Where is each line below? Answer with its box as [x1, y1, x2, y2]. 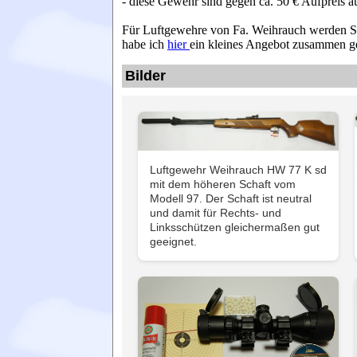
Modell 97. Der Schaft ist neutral [150, 192, 312, 206]
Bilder [125, 68, 166, 84]
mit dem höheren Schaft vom [150, 178, 296, 191]
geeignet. [150, 235, 197, 249]
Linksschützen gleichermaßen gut [150, 221, 320, 234]
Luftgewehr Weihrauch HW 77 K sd [150, 163, 327, 177]
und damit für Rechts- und [150, 206, 281, 220]
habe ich [122, 37, 167, 51]
